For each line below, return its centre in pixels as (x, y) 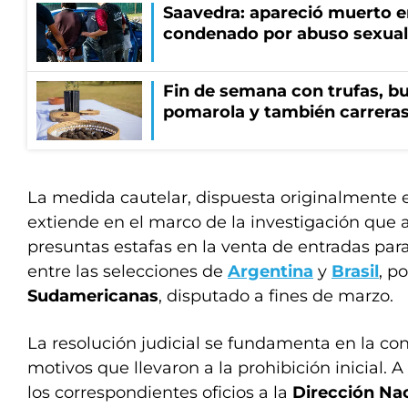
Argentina (270, 271)
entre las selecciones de (127, 271)
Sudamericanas (93, 296)
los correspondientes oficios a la (160, 393)
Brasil (355, 271)
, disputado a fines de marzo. (276, 296)
